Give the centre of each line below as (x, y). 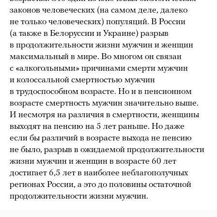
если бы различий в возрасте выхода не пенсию (101, 138)
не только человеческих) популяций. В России (98, 22)
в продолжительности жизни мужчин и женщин (101, 45)
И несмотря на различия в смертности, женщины (104, 115)
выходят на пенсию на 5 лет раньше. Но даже (97, 126)
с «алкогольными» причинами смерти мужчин (99, 68)
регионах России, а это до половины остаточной (101, 185)
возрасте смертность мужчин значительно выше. (104, 103)
